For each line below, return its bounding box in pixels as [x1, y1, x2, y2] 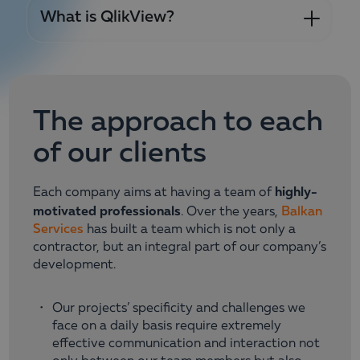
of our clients [33, 139, 207, 169]
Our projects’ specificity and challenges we [52, 302, 305, 316]
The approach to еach [33, 108, 323, 137]
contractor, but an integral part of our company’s [33, 241, 326, 255]
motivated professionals [33, 202, 181, 219]
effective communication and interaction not [52, 337, 320, 351]
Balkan [281, 206, 322, 219]
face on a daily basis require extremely [52, 320, 281, 333]
